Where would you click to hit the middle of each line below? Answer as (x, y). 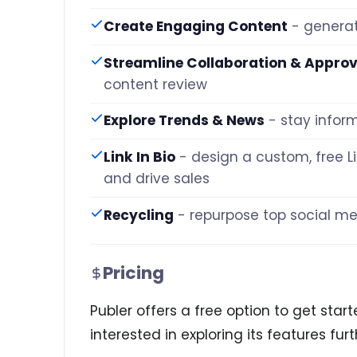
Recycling (139, 215)
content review (155, 84)
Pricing (133, 273)
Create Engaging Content (196, 27)
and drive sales (157, 178)
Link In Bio (139, 157)
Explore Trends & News (184, 121)
